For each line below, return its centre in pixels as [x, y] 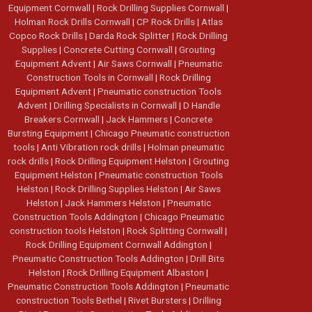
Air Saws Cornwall [135, 63]
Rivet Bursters [158, 300]
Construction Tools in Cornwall [91, 77]
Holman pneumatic [186, 147]
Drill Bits [207, 258]
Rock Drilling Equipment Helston [122, 161]
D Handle [201, 105]
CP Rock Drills [166, 21]
